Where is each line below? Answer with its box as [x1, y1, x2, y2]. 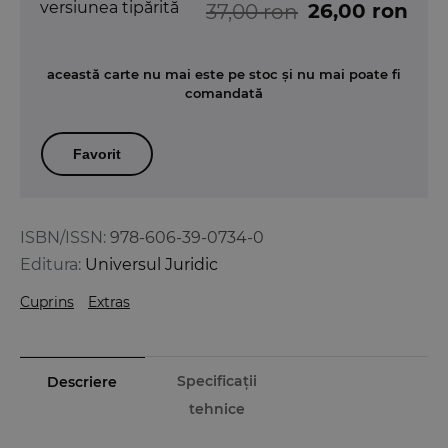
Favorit [73, 146, 121, 163]
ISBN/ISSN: [20, 228, 106, 248]
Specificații [176, 372, 257, 391]
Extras [88, 293, 130, 312]
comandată [185, 85, 263, 102]
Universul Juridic [85, 255, 218, 275]
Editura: [20, 255, 81, 275]
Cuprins [20, 293, 74, 312]
